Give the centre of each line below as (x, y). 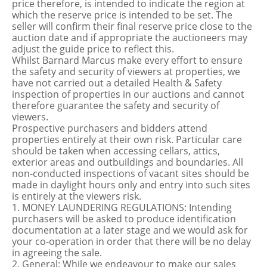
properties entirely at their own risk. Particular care (127, 139)
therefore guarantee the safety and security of (116, 105)
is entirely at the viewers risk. (77, 196)
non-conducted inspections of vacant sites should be (131, 173)
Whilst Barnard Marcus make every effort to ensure (127, 60)
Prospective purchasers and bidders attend (110, 128)
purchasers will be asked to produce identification (124, 219)
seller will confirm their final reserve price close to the (132, 26)
